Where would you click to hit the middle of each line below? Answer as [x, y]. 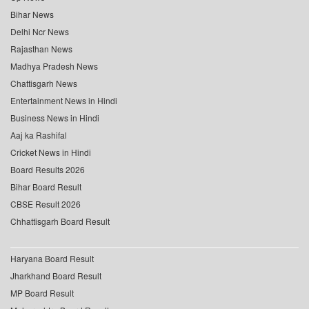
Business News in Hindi [55, 118]
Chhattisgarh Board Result [60, 221]
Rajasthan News [41, 49]
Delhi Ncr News [40, 32]
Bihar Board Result [46, 187]
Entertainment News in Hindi [64, 101]
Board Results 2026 [48, 170]
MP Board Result [42, 293]
